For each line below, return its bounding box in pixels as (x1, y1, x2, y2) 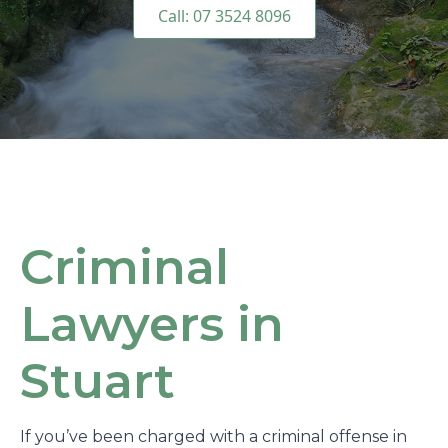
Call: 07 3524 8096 (157, 5, 291, 27)
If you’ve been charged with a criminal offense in (20, 427, 407, 446)
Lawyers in (20, 295, 284, 353)
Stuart (20, 352, 175, 410)
